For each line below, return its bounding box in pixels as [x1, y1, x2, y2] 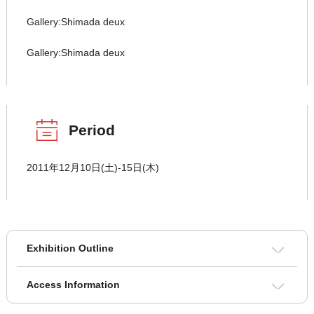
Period [68, 122, 115, 139]
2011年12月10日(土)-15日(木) [26, 162, 159, 174]
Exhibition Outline [26, 243, 114, 254]
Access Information [26, 279, 120, 291]
